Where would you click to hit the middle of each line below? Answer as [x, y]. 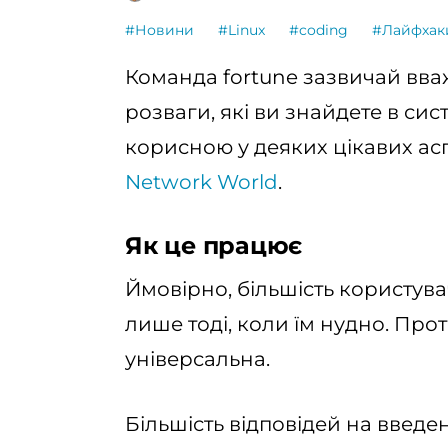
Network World [201, 182]
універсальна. [197, 359]
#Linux [241, 30]
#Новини [159, 30]
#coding [318, 30]
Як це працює [214, 245]
